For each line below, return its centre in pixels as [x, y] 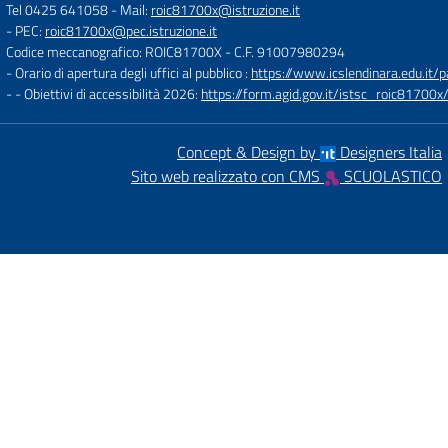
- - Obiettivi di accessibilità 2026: [103, 93]
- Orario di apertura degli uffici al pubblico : [128, 72]
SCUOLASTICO [391, 176]
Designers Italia [389, 152]
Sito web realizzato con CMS [227, 176]
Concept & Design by [248, 152]
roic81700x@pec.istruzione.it [131, 30]
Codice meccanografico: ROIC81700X [114, 51]
